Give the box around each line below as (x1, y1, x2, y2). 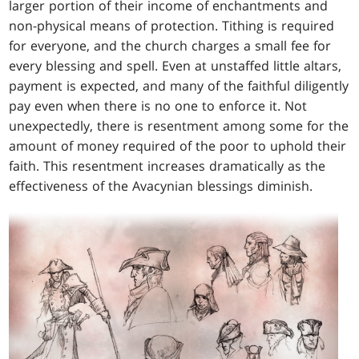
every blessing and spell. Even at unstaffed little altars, (9, 56, 342, 75)
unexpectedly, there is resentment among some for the (9, 116, 349, 135)
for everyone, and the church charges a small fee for (9, 36, 332, 54)
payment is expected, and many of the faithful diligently (9, 76, 349, 95)
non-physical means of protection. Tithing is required (9, 16, 335, 34)
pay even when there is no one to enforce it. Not (9, 96, 308, 115)
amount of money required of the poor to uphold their (9, 136, 347, 155)
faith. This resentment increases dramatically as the (9, 156, 326, 175)
